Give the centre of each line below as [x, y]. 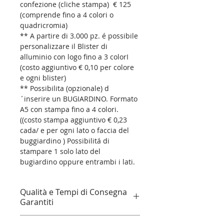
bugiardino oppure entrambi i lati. [77, 162]
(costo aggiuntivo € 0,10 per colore [78, 67]
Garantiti [37, 202]
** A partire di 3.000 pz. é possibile [80, 36]
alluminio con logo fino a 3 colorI [75, 57]
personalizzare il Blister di [65, 46]
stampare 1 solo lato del [61, 151]
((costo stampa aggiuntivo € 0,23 [74, 120]
